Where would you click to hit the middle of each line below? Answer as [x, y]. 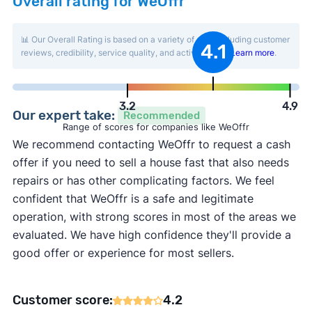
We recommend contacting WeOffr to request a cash [151, 145]
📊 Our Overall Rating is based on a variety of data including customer [155, 40]
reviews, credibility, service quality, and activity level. [125, 53]
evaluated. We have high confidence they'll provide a [151, 235]
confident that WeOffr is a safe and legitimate [133, 199]
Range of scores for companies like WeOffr [156, 127]
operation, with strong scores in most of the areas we [154, 217]
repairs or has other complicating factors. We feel [143, 181]
